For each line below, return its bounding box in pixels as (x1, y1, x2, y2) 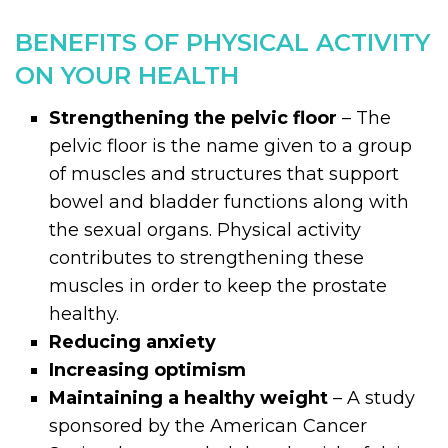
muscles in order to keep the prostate (49, 275, 388, 297)
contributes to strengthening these (49, 247, 365, 269)
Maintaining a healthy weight (49, 387, 334, 409)
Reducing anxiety (49, 331, 217, 353)
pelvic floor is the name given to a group (49, 135, 413, 157)
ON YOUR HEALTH (15, 61, 239, 90)
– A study (333, 387, 416, 409)
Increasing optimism (49, 359, 247, 381)
